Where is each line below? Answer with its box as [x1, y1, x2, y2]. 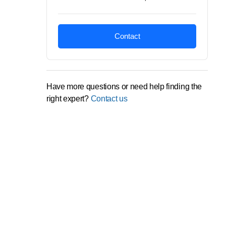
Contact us [90, 94, 128, 103]
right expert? [46, 94, 91, 103]
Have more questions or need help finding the [46, 82, 202, 91]
